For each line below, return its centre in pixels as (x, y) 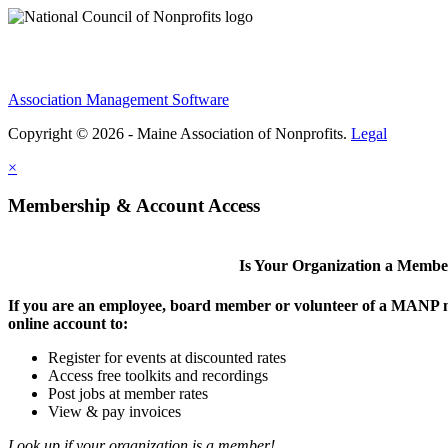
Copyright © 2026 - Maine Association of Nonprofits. (179, 133)
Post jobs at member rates (128, 393)
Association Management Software (118, 99)
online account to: (68, 323)
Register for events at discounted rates (167, 357)
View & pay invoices (114, 411)
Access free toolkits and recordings (158, 375)
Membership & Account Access (134, 206)
